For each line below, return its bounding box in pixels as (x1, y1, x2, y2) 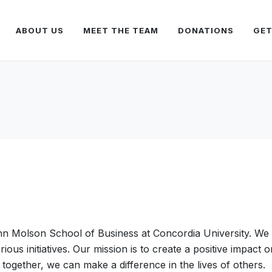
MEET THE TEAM (83, 25, 159, 35)
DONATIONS (178, 25, 234, 35)
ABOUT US (16, 25, 64, 35)
